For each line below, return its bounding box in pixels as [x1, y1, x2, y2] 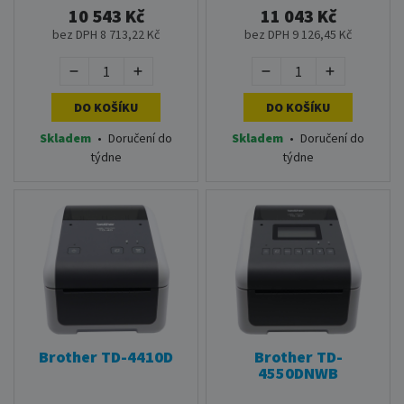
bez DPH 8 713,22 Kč [52, 26, 160, 42]
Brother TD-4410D [39, 346, 173, 367]
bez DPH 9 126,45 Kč [244, 26, 352, 42]
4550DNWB [258, 363, 338, 383]
